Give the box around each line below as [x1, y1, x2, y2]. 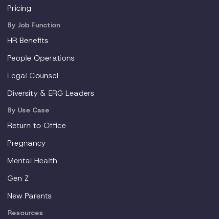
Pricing [7, 3, 31, 13]
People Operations [7, 53, 75, 63]
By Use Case [7, 106, 49, 114]
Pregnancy [7, 138, 45, 148]
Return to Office [7, 120, 66, 131]
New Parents [7, 191, 52, 201]
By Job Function [7, 21, 60, 29]
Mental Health [7, 155, 57, 166]
